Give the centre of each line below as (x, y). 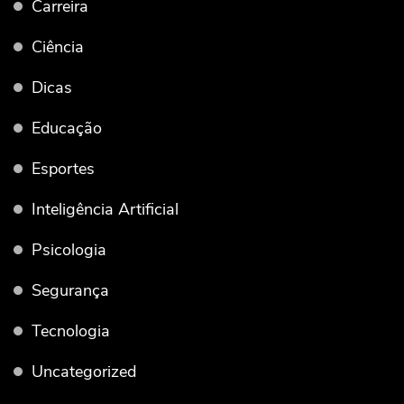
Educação (67, 129)
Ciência (58, 47)
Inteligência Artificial (105, 210)
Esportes (63, 169)
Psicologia (69, 250)
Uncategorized (84, 372)
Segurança (70, 291)
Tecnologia (71, 331)
